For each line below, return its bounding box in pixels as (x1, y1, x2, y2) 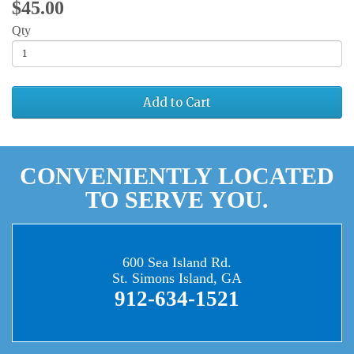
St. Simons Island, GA (112, 269, 242, 286)
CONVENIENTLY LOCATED (20, 162, 334, 189)
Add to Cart (143, 94, 211, 110)
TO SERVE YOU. (85, 186, 269, 213)
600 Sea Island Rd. (122, 254, 232, 270)
